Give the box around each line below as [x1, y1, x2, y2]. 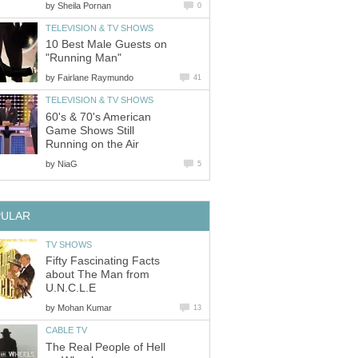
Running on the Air [46, 137, 139, 150]
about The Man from [46, 268, 149, 281]
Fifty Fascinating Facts [46, 255, 160, 268]
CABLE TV [46, 325, 87, 336]
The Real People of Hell [46, 340, 165, 353]
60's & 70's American [46, 110, 151, 123]
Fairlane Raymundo [58, 73, 133, 83]
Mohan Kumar [58, 303, 112, 313]
